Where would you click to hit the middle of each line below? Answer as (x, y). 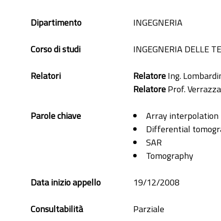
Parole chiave (56, 116)
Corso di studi (55, 49)
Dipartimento (56, 22)
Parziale (149, 209)
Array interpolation (182, 116)
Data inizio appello (66, 182)
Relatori (46, 76)
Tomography (170, 156)
